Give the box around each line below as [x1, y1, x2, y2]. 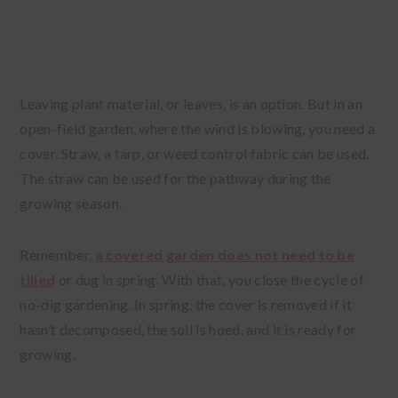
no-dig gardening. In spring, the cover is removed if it [20, 296, 352, 314]
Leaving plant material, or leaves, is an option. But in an [20, 95, 362, 113]
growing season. [20, 195, 125, 212]
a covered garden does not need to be [94, 246, 355, 264]
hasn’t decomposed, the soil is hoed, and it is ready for [20, 321, 357, 338]
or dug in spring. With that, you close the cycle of [55, 271, 364, 289]
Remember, [20, 246, 95, 264]
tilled [20, 271, 56, 289]
